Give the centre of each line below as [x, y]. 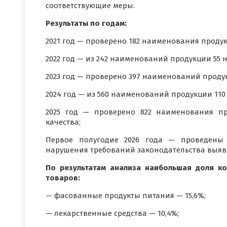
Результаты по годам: [86, 23]
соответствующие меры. [90, 6]
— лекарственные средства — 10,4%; [112, 213]
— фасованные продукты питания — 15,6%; [126, 196]
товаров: [63, 178]
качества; [63, 122]
